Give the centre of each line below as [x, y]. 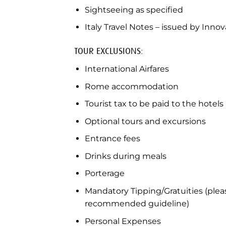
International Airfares [127, 69]
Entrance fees [112, 139]
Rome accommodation [131, 86]
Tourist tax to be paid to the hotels [154, 104]
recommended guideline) [137, 204]
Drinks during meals [125, 156]
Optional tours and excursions [145, 121]
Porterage [104, 174]
